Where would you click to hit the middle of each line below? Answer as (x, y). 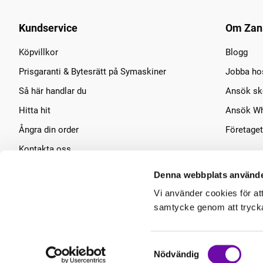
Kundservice (48, 28)
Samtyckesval (181, 247)
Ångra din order (49, 130)
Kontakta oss (45, 149)
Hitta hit (35, 110)
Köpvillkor (38, 52)
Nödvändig (177, 254)
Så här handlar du (53, 91)
